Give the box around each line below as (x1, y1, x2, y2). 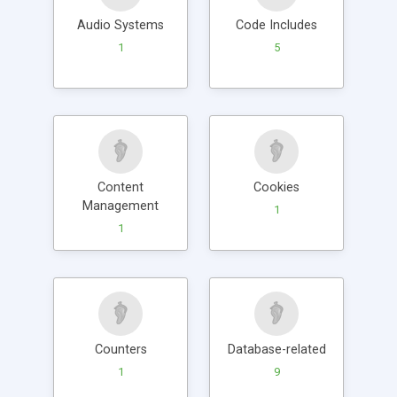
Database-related (227, 341, 326, 357)
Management (82, 198, 159, 214)
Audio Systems (77, 17, 164, 33)
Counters (94, 341, 147, 357)
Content (97, 179, 144, 195)
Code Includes (236, 17, 317, 33)
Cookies (253, 179, 300, 195)
